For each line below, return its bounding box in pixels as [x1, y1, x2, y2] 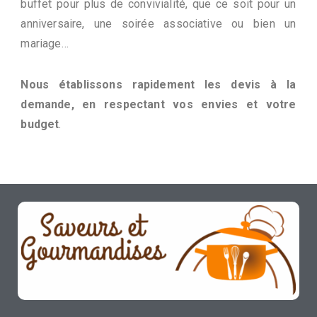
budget [21, 117, 59, 132]
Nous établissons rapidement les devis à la [21, 78, 296, 92]
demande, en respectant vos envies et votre [21, 98, 296, 112]
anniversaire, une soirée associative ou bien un [21, 17, 296, 31]
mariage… [21, 37, 69, 51]
